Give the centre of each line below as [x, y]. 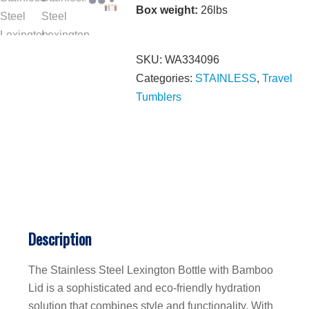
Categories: [166, 78]
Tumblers [159, 97]
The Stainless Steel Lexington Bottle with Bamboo [151, 270]
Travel [278, 78]
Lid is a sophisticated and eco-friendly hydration [144, 288]
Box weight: [167, 10]
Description [60, 238]
